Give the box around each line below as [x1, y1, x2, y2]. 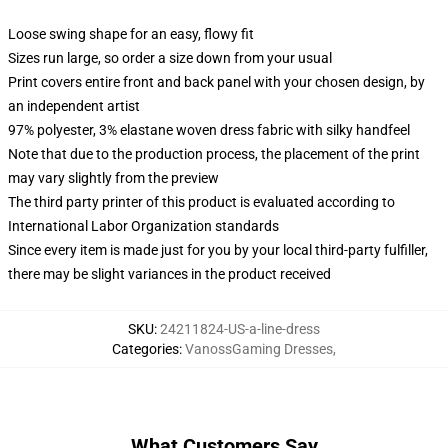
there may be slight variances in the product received [8, 266, 331, 282]
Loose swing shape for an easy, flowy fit [8, 26, 254, 42]
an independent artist [8, 98, 140, 114]
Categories [112, 341, 179, 357]
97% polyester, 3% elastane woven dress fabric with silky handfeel [8, 122, 410, 138]
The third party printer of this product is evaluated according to [8, 194, 395, 210]
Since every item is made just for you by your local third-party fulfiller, [8, 242, 428, 258]
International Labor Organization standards [8, 218, 279, 234]
